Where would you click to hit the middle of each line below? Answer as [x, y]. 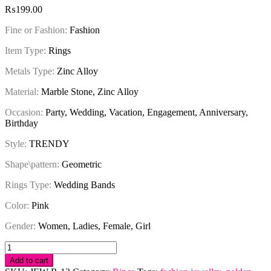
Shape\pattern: [33, 164]
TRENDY [49, 143]
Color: [18, 205]
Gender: [21, 226]
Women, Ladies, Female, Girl [94, 226]
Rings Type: [29, 184]
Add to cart [29, 260]
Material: [23, 91]
